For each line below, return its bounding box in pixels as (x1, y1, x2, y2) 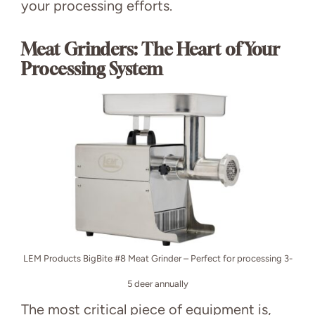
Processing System (21, 58, 162, 79)
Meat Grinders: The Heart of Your (21, 39, 280, 59)
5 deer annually (127, 278, 188, 289)
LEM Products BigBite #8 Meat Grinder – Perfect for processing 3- (22, 252, 292, 264)
